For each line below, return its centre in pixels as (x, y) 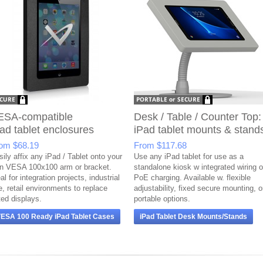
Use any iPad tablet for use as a (189, 156)
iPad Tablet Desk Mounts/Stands (193, 217)
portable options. (162, 199)
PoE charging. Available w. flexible (192, 178)
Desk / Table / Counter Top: (198, 117)
